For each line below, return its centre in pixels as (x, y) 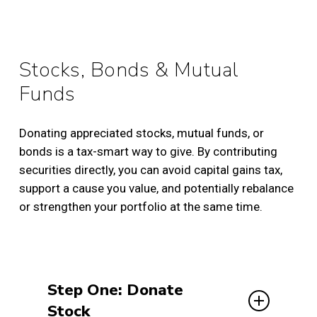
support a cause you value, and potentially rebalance (156, 189)
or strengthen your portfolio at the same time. (140, 207)
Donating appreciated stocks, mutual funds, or (141, 133)
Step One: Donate (115, 290)
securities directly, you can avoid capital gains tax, (150, 170)
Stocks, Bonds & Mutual (128, 69)
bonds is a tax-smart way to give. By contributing (148, 152)
